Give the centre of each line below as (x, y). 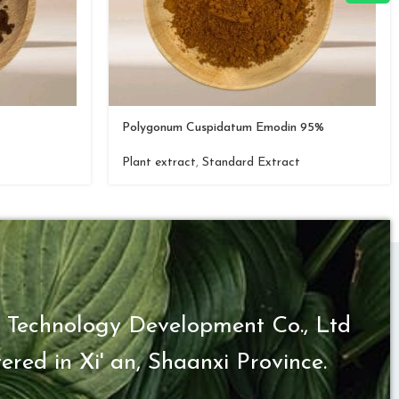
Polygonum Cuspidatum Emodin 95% (223, 128)
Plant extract (159, 163)
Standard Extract (251, 163)
